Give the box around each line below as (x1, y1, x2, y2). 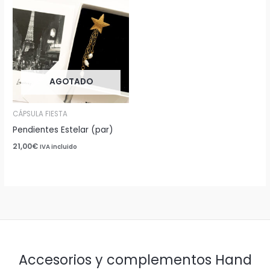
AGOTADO (49, 75, 93, 87)
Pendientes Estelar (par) (13, 124, 114, 136)
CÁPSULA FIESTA (13, 108, 68, 119)
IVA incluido (40, 142, 78, 151)
